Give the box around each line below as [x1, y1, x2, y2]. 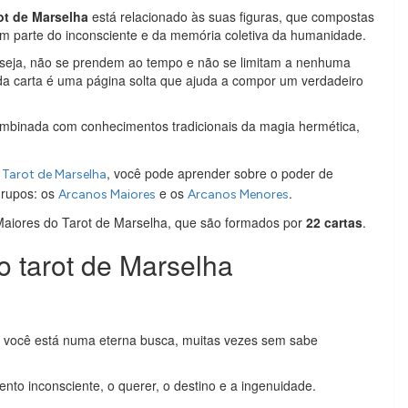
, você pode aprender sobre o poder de [107, 164, 333, 182]
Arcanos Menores [188, 187, 289, 202]
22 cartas [306, 213, 362, 231]
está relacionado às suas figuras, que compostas [88, 7, 374, 25]
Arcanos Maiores [58, 187, 156, 202]
